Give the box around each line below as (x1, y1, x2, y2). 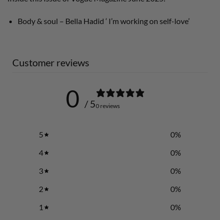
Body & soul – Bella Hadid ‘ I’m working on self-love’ (17, 16, 190, 26)
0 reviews (95, 102, 120, 110)
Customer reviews (12, 56, 89, 69)
